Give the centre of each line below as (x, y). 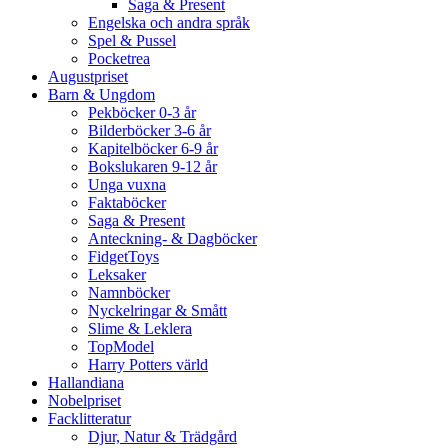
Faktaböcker (127, 202)
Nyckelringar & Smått (157, 310)
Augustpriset (88, 76)
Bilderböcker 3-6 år (149, 130)
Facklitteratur (89, 418)
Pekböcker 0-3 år (142, 112)
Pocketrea (119, 58)
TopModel (121, 346)
